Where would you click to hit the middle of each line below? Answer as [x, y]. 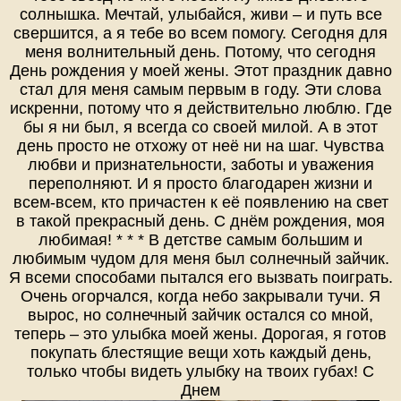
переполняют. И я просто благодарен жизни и [200, 184]
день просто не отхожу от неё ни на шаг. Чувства [200, 146]
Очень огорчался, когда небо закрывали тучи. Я [200, 297]
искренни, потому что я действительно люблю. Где [200, 109]
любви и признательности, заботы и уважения [200, 165]
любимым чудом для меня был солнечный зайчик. [200, 259]
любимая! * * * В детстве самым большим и [200, 240]
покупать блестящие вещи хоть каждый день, [200, 353]
